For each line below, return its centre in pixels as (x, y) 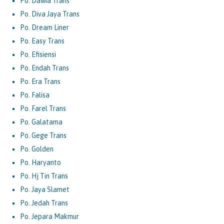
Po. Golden (37, 149)
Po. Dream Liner (44, 27)
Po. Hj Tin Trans (44, 176)
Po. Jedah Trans (44, 203)
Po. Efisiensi (38, 54)
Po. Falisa (35, 95)
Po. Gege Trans (43, 135)
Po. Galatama (41, 122)
